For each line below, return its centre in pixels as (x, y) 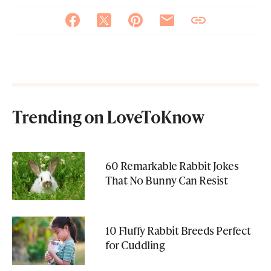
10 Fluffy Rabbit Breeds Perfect (178, 230)
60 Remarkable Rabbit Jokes (172, 166)
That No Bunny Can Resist (166, 180)
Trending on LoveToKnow (108, 116)
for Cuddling (135, 245)
